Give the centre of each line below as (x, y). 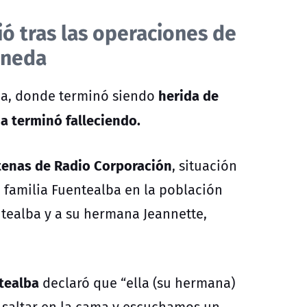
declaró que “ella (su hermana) (139, 282)
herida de (187, 95)
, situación (205, 165)
